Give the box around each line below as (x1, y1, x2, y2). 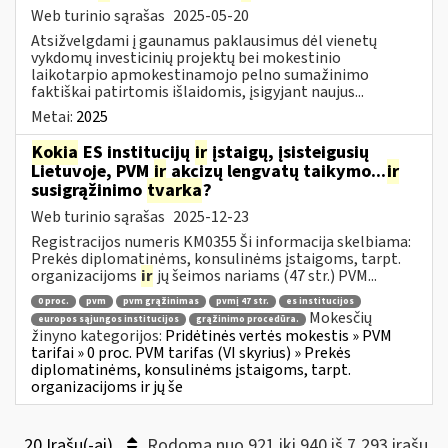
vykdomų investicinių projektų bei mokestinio (31, 46, 341, 69)
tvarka (147, 177, 202, 203)
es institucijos (286, 295, 354, 309)
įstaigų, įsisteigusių (208, 139, 369, 165)
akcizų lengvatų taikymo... (167, 158, 386, 184)
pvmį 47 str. (216, 295, 269, 309)
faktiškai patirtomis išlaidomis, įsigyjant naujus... (31, 80, 364, 103)
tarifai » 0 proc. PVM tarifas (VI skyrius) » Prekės (31, 341, 351, 364)
